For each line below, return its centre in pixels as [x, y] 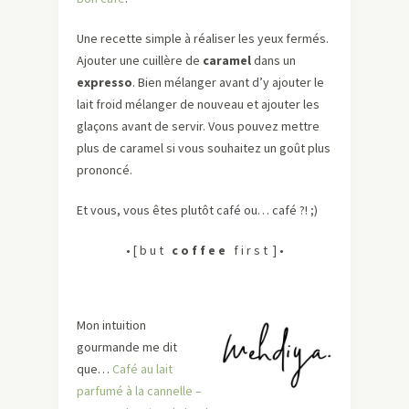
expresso [105, 83]
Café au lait [142, 369]
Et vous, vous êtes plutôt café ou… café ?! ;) [197, 210]
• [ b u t [148, 251]
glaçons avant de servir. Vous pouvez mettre [198, 126]
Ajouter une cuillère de [140, 61]
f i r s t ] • [254, 251]
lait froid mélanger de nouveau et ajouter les [198, 105]
